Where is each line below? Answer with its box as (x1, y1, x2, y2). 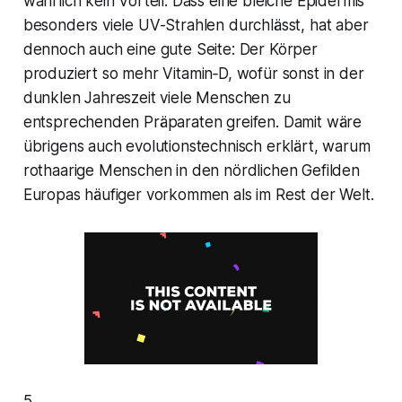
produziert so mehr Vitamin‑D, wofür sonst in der (22, 65, 364, 83)
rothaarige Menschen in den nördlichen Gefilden (22, 162, 360, 180)
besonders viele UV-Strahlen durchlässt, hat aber (22, 16, 369, 35)
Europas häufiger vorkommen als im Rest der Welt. (22, 186, 374, 205)
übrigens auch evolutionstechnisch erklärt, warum (22, 137, 371, 156)
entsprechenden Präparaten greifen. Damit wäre (22, 113, 363, 132)
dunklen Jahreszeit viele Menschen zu (22, 89, 291, 108)
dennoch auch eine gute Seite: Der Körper (22, 40, 318, 59)
